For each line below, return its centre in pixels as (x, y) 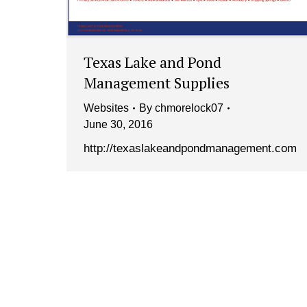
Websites (106, 108)
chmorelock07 (189, 108)
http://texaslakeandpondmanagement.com (192, 149)
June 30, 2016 (118, 125)
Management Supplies (157, 83)
